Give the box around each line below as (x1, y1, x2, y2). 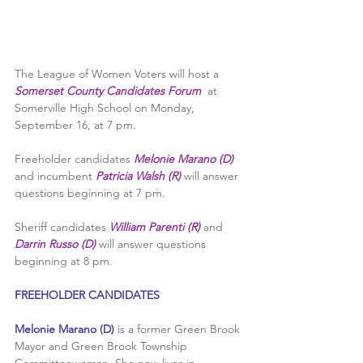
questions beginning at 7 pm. (15, 185, 165, 200)
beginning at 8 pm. (15, 253, 113, 268)
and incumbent (15, 168, 96, 183)
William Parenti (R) (109, 219, 200, 234)
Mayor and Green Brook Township (15, 338, 190, 353)
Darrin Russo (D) (15, 236, 96, 251)
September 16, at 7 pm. (15, 117, 139, 132)
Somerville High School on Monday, (15, 100, 198, 115)
